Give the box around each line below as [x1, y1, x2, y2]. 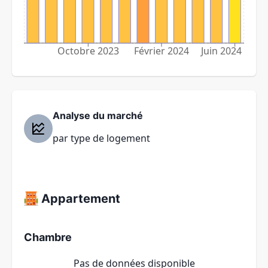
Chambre [24, 230, 72, 243]
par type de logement [53, 132, 150, 145]
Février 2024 [134, 44, 189, 58]
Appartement [38, 191, 120, 206]
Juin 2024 [200, 44, 242, 58]
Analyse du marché [53, 109, 143, 122]
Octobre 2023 [57, 44, 119, 58]
